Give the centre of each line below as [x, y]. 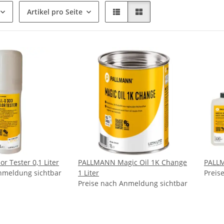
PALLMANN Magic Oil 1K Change [132, 162]
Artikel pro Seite [55, 12]
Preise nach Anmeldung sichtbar [133, 183]
